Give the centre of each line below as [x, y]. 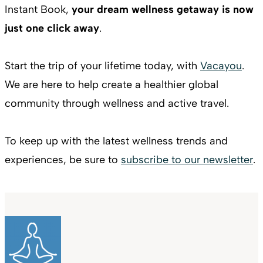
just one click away [52, 28]
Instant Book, [38, 10]
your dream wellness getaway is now [163, 10]
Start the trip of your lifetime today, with [102, 66]
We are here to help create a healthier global [112, 85]
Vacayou [221, 66]
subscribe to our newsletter [187, 160]
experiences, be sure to [63, 160]
